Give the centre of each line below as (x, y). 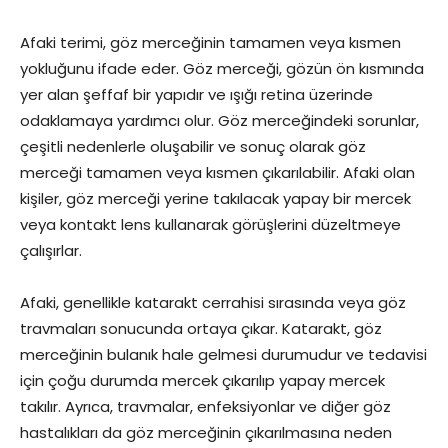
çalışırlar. (51, 250)
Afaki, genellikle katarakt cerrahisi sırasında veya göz (213, 302)
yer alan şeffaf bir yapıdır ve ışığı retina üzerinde (196, 94)
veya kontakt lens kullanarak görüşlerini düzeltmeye (210, 224)
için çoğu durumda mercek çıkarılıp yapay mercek (202, 380)
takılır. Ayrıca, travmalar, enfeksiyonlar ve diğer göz (205, 406)
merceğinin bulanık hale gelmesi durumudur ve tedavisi (223, 354)
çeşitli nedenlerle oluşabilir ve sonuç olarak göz (193, 146)
